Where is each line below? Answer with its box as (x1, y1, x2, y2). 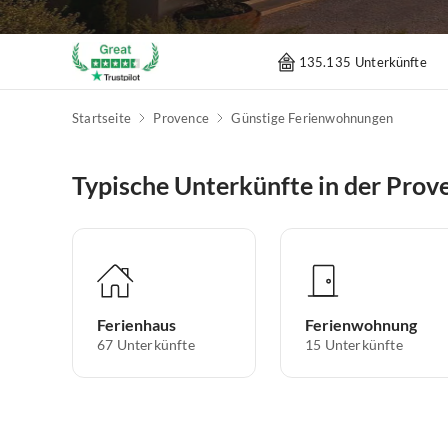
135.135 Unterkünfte (298, 53, 427, 70)
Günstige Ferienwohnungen (231, 110, 394, 127)
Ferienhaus (97, 315, 176, 335)
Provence (153, 110, 209, 127)
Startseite (72, 110, 131, 127)
